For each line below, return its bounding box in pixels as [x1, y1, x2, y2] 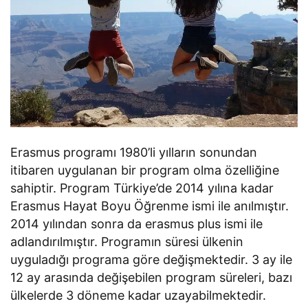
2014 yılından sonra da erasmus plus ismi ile [10, 216, 263, 231]
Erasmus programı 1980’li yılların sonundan [10, 144, 258, 159]
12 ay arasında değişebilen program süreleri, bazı [10, 269, 293, 285]
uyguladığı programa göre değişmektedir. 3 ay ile [10, 252, 293, 267]
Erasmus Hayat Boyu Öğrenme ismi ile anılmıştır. [10, 198, 289, 213]
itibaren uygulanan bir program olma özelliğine [10, 162, 280, 177]
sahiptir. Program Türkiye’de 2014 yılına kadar [10, 180, 274, 195]
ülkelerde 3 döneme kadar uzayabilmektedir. [10, 287, 267, 302]
